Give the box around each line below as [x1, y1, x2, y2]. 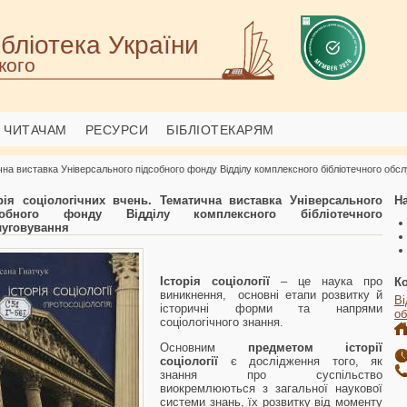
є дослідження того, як [218, 354, 382, 368]
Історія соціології [160, 274, 281, 288]
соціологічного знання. [160, 315, 283, 329]
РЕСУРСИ [84, 123, 148, 137]
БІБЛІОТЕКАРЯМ [166, 123, 274, 137]
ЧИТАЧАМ [4, 123, 67, 137]
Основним [160, 341, 215, 354]
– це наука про [281, 274, 382, 288]
